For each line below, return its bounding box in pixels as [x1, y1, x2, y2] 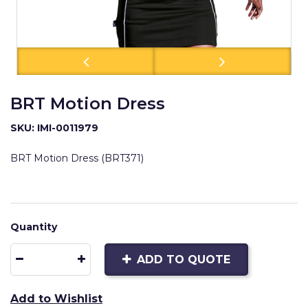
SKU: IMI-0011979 [10, 122, 98, 134]
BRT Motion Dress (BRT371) [10, 152, 144, 164]
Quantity [10, 221, 57, 233]
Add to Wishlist [10, 292, 102, 305]
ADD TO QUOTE [137, 253, 230, 266]
